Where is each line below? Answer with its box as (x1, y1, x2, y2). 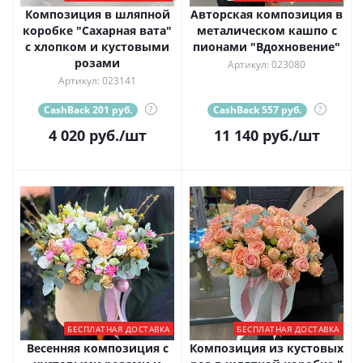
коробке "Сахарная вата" (23, 23, 172, 38)
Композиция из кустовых (190, 340, 344, 356)
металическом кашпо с (196, 23, 337, 38)
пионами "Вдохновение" (193, 39, 340, 54)
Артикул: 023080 (228, 58, 305, 71)
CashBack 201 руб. (43, 103, 132, 117)
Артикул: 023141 (58, 74, 136, 88)
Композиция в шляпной (24, 6, 170, 22)
